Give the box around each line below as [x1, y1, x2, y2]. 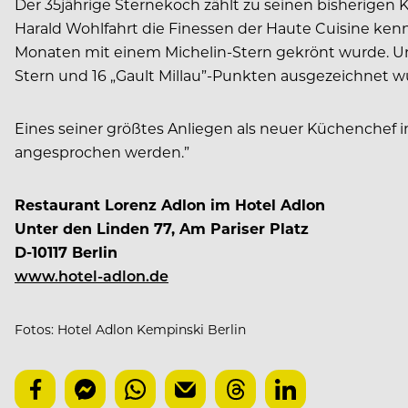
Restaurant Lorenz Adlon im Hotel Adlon [15, 194, 325, 214]
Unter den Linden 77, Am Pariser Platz [15, 218, 309, 238]
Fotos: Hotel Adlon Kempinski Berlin [15, 320, 246, 338]
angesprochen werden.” [15, 141, 189, 161]
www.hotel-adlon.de [15, 265, 168, 285]
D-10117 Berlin [15, 241, 117, 261]
